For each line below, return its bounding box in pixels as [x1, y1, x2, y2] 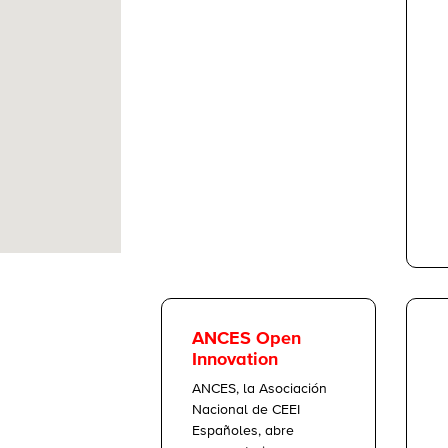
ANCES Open [192, 330, 301, 349]
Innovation [192, 351, 278, 370]
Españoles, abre [192, 424, 294, 439]
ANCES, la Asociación [192, 382, 327, 397]
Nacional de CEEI [192, 403, 300, 418]
